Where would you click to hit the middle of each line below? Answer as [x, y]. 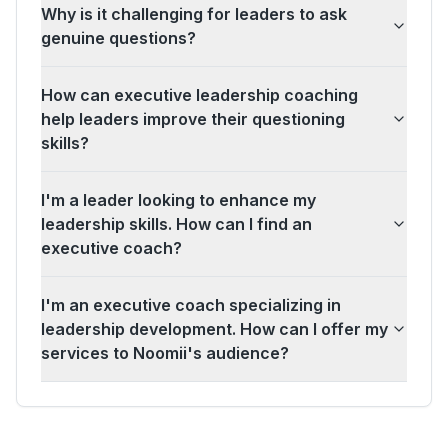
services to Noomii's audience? [165, 353]
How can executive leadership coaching [199, 95]
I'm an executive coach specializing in [191, 305]
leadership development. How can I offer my [214, 329]
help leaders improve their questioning [193, 119]
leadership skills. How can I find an [176, 224]
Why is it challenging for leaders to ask [194, 14]
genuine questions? [118, 38]
